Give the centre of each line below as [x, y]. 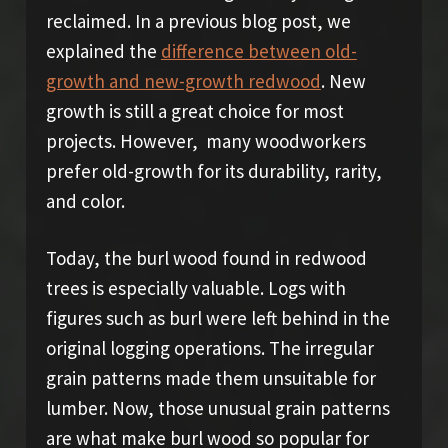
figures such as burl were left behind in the [217, 317]
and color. [85, 200]
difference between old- [258, 50]
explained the [103, 50]
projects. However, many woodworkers [205, 140]
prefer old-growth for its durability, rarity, [213, 170]
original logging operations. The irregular [209, 347]
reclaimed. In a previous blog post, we [198, 20]
